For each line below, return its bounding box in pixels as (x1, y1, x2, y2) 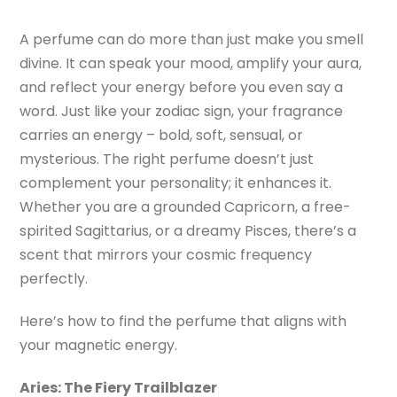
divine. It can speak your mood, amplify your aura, (19, 53, 362, 74)
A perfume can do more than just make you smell (19, 29, 364, 51)
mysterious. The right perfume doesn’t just (19, 149, 315, 170)
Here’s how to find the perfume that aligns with (19, 311, 347, 332)
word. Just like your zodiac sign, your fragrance (19, 101, 344, 122)
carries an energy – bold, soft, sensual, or (19, 125, 304, 146)
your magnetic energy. (19, 335, 178, 356)
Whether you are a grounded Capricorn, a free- (19, 197, 352, 218)
